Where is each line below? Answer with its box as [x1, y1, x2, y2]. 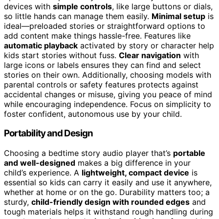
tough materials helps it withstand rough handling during [4, 207, 213, 217]
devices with [4, 1, 53, 11]
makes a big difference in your [75, 158, 191, 168]
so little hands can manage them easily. [4, 11, 152, 21]
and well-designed [4, 158, 75, 168]
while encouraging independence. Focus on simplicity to [4, 99, 211, 109]
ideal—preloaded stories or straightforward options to [4, 21, 205, 31]
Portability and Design [4, 128, 93, 139]
